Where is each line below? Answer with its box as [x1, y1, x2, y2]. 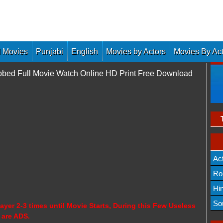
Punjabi [36, 47, 63, 56]
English [71, 47, 98, 56]
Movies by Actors [106, 47, 166, 56]
